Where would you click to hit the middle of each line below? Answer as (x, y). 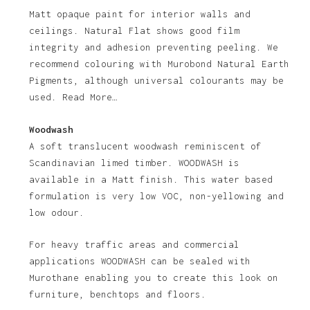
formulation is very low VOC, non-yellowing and (156, 195)
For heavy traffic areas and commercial (134, 245)
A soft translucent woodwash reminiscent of (145, 146)
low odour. (56, 212)
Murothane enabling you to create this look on (153, 278)
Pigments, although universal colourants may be (156, 81)
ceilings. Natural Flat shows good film (134, 31)
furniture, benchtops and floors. (117, 294)
